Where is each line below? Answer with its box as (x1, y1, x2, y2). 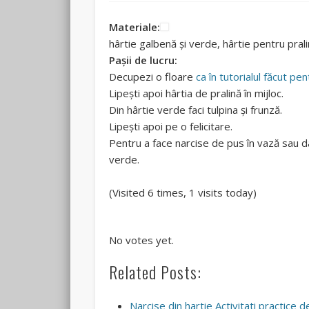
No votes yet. (109, 233, 175, 248)
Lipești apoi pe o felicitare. (109, 119, 233, 134)
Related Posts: (109, 259, 202, 285)
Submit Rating (216, 215, 273, 226)
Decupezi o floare (109, 70, 197, 84)
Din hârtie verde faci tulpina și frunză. (109, 103, 283, 117)
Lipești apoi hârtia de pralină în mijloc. (109, 86, 284, 101)
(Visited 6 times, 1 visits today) (109, 186, 257, 200)
